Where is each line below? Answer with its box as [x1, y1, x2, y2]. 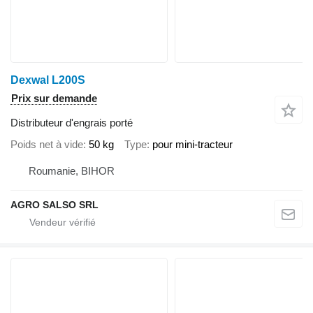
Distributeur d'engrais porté [10, 116, 133, 129]
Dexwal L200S [10, 73, 85, 86]
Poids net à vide [10, 138, 83, 151]
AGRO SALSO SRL [10, 198, 99, 210]
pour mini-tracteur [152, 138, 233, 151]
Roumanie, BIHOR [29, 164, 115, 177]
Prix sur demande [11, 92, 97, 104]
